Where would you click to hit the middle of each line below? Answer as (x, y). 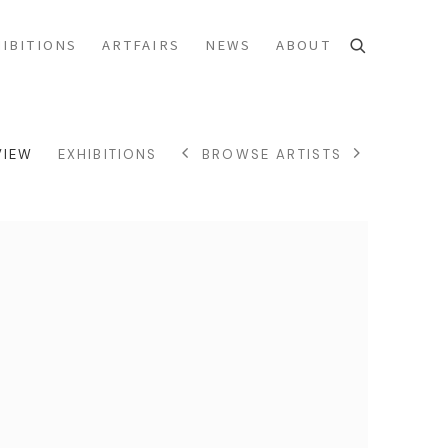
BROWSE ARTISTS (272, 154)
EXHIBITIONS (108, 154)
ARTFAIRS (140, 45)
